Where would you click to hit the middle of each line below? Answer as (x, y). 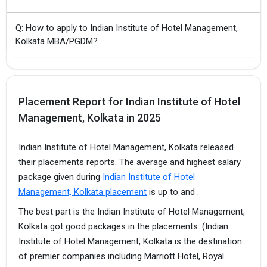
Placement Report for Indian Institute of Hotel (129, 102)
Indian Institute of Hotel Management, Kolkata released (126, 148)
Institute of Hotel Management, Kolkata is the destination (130, 241)
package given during (60, 177)
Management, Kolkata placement (83, 192)
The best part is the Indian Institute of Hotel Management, (132, 211)
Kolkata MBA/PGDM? (57, 41)
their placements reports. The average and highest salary (130, 162)
